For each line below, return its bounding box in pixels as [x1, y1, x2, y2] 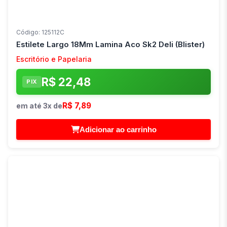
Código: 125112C [16, 28, 64, 36]
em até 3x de [16, 101, 62, 110]
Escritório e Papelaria [16, 55, 92, 64]
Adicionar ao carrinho [79, 125, 157, 134]
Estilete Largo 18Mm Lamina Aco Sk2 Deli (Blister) [16, 40, 205, 50]
